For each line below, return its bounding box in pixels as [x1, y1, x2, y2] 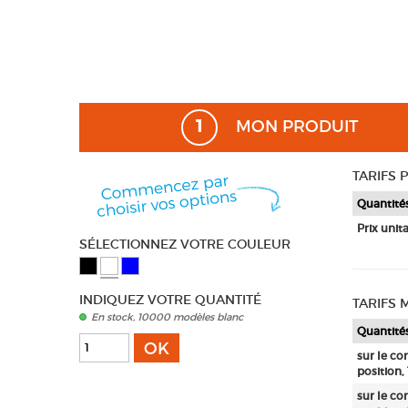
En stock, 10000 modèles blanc [91, 310, 243, 323]
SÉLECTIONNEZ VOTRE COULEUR [79, 235, 291, 252]
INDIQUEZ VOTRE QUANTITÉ [79, 291, 261, 308]
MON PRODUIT [231, 116, 358, 137]
